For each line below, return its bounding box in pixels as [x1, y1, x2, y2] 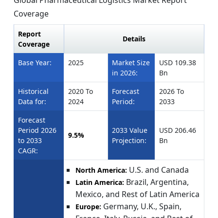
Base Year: [18, 57, 52, 67]
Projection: [112, 135, 146, 145]
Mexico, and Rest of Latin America [75, 188, 200, 200]
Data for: [18, 96, 46, 106]
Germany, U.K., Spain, [101, 200, 182, 212]
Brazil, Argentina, [126, 176, 189, 187]
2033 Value [112, 125, 147, 135]
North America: [75, 165, 129, 175]
